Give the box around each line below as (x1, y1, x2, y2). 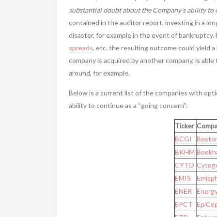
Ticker (174, 122, 194, 130)
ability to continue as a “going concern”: (69, 101, 188, 109)
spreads (69, 44, 93, 52)
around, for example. (69, 69, 130, 77)
